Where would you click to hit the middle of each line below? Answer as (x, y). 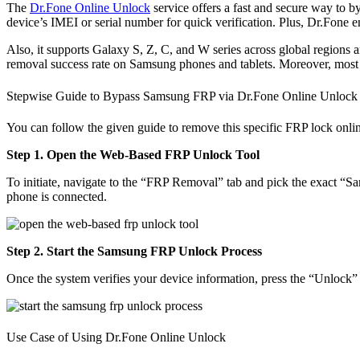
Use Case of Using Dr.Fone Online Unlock (116, 337)
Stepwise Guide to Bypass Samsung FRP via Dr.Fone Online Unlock (182, 96)
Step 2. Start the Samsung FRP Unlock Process (134, 251)
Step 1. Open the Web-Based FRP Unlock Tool (133, 155)
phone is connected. (57, 196)
